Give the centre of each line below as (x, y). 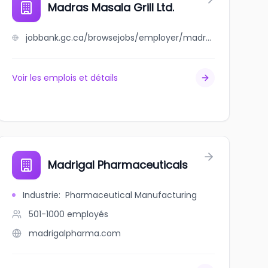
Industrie (40, 195)
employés (87, 214)
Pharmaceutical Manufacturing (131, 195)
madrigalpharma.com (74, 233)
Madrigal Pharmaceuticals (118, 165)
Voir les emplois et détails (65, 78)
